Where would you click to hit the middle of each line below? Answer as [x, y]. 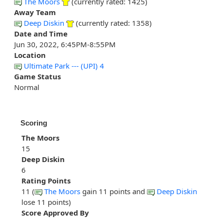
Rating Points [46, 181]
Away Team [35, 12]
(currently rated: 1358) [113, 23]
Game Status [37, 77]
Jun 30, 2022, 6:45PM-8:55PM [65, 45]
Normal [27, 87]
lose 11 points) [46, 202]
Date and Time [41, 34]
